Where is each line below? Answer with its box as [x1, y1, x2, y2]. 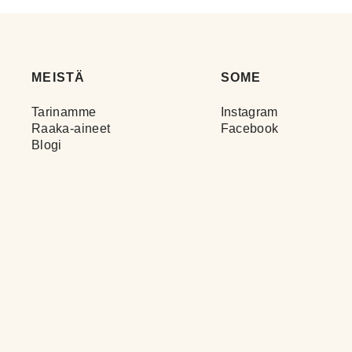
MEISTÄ [31, 71, 86, 85]
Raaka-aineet [31, 122, 111, 136]
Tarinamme [31, 105, 97, 119]
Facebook [220, 122, 279, 136]
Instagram [220, 105, 278, 119]
